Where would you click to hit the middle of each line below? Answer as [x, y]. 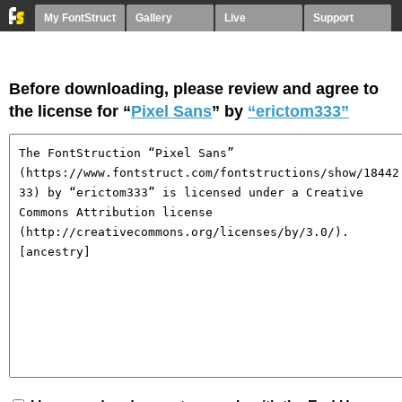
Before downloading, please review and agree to [194, 89]
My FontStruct [80, 18]
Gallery [154, 18]
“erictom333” [298, 111]
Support [333, 18]
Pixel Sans [171, 111]
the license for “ [70, 111]
